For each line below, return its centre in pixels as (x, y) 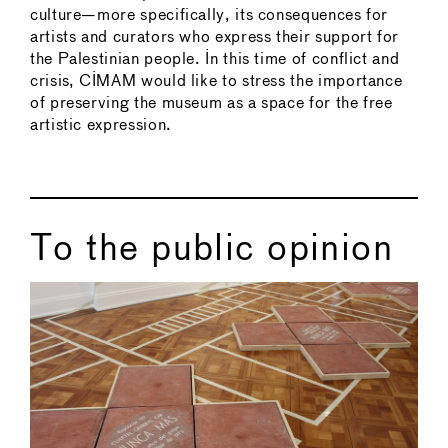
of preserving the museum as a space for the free (211, 104)
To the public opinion (212, 250)
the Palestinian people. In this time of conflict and (215, 60)
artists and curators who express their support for (215, 38)
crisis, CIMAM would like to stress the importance (216, 82)
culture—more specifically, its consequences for (209, 16)
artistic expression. (101, 126)
